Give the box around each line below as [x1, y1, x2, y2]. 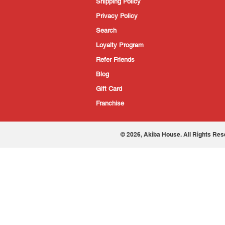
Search [96, 27, 117, 35]
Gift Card [96, 85, 122, 93]
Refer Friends [96, 56, 135, 64]
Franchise [96, 99, 124, 107]
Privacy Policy [96, 12, 138, 20]
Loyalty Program [96, 41, 144, 49]
